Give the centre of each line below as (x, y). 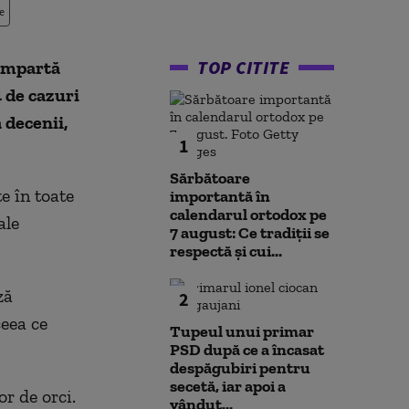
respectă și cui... (226, 251)
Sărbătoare (210, 178)
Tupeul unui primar (242, 331)
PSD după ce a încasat (247, 350)
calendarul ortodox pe (248, 215)
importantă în (220, 196)
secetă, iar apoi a (228, 386)
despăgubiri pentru (240, 368)
